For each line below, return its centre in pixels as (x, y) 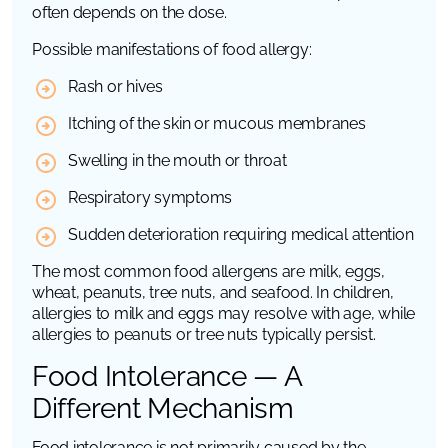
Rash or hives (115, 86)
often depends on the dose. (129, 12)
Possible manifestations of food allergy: (172, 49)
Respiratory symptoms (150, 197)
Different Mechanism (163, 408)
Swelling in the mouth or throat (177, 160)
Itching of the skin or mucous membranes (217, 123)
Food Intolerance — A (167, 376)
